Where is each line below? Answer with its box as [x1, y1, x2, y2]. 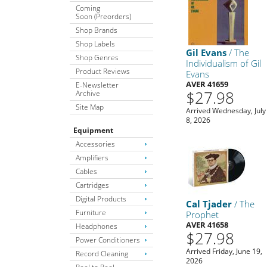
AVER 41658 [186, 219, 229, 230]
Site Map [76, 101, 104, 112]
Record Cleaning [76, 248, 128, 259]
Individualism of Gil [186, 57, 262, 69]
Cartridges [76, 179, 109, 190]
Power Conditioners [76, 234, 140, 245]
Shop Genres [76, 52, 119, 63]
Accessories [76, 138, 115, 149]
